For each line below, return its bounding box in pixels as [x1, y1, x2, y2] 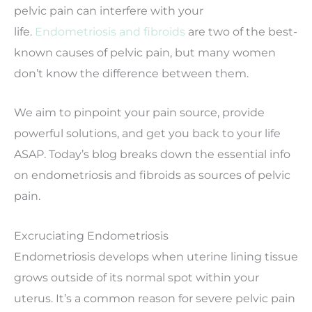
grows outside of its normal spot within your [14, 270, 259, 284]
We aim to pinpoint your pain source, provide [14, 105, 265, 120]
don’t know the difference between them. [14, 66, 249, 81]
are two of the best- [188, 24, 297, 39]
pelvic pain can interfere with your [14, 3, 203, 18]
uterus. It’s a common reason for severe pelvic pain [14, 290, 295, 305]
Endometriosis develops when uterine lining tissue [14, 249, 298, 263]
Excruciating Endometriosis [14, 228, 169, 242]
